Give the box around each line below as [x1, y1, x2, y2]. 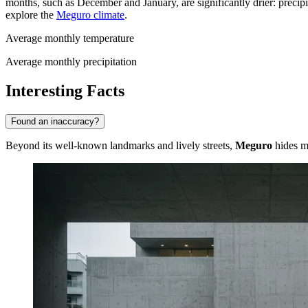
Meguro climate [56, 9, 124, 21]
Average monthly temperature [5, 32, 134, 45]
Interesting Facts [5, 81, 124, 100]
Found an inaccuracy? [11, 115, 99, 126]
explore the [5, 9, 56, 21]
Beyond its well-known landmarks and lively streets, [5, 139, 235, 151]
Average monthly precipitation [5, 56, 137, 68]
